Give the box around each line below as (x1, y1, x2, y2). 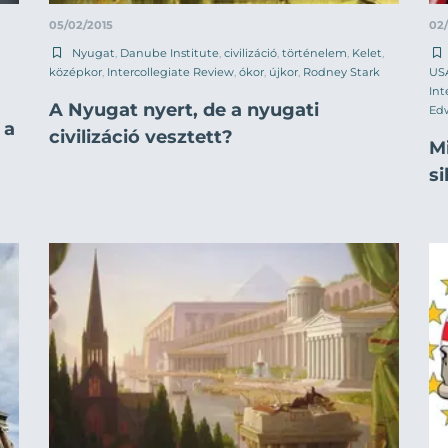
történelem (282, 45, 347, 60)
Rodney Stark (303, 64, 380, 79)
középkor (49, 64, 102, 79)
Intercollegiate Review (107, 64, 234, 79)
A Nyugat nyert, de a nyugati (49, 98, 319, 121)
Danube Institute (120, 45, 219, 60)
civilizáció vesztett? (49, 125, 233, 148)
